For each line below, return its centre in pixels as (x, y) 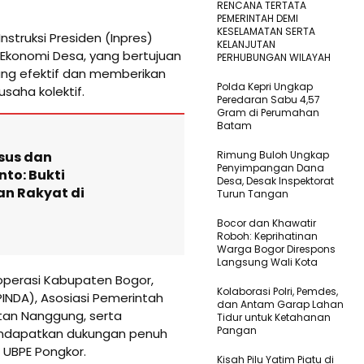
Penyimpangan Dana (271, 167)
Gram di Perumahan (268, 112)
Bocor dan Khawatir (266, 223)
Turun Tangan (253, 193)
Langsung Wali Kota (267, 262)
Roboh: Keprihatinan (267, 236)
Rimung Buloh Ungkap (273, 154)
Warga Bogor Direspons (276, 249)
